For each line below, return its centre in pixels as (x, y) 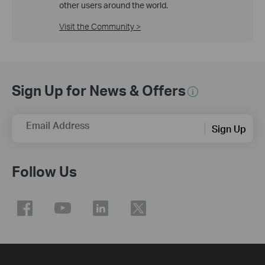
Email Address (58, 125)
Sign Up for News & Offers (99, 91)
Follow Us (44, 172)
